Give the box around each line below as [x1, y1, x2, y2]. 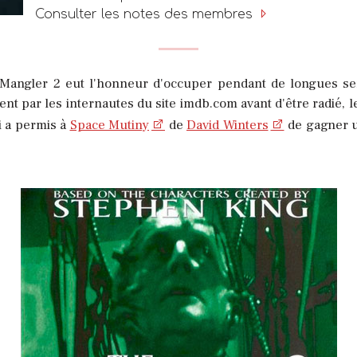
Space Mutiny [69, 116, 149, 134]
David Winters [186, 116, 269, 134]
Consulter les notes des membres [35, 6, 257, 22]
